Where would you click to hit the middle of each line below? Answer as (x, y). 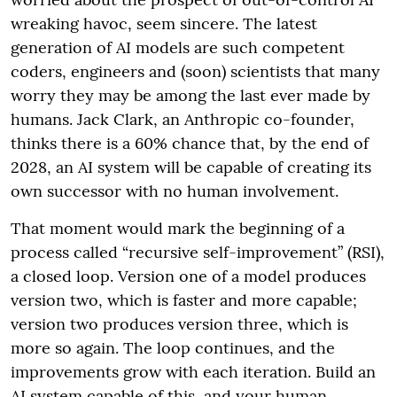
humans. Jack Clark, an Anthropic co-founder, (183, 119)
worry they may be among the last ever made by (191, 95)
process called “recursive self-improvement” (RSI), (198, 252)
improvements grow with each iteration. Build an (193, 371)
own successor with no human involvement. (175, 191)
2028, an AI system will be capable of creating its (191, 167)
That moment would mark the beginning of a (178, 228)
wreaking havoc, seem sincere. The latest (164, 23)
